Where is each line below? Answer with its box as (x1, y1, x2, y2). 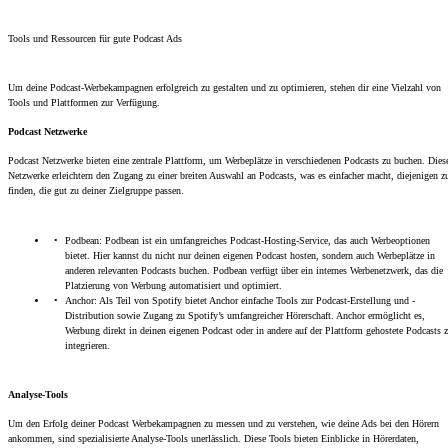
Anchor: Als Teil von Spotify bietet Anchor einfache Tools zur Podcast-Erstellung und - (65, 295, 415, 306)
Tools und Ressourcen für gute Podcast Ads (8, 33, 182, 44)
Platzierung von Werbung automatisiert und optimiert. (65, 280, 282, 291)
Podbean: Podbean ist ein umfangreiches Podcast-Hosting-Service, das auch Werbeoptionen (65, 235, 430, 246)
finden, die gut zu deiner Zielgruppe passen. (8, 185, 184, 196)
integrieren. (65, 340, 110, 351)
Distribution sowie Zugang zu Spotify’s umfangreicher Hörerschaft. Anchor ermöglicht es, (65, 310, 425, 321)
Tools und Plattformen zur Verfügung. (8, 97, 160, 108)
